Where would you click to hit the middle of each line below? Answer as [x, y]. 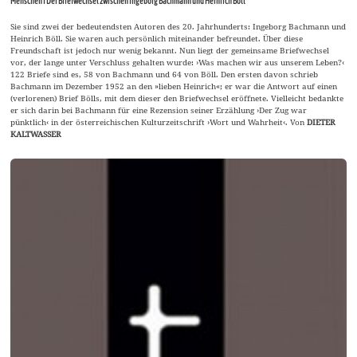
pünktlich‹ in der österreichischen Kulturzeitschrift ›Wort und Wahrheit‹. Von [159, 122]
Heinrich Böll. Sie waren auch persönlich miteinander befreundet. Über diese [157, 38]
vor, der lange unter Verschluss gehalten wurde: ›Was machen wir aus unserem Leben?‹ [178, 62]
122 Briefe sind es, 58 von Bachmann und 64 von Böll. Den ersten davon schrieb [165, 74]
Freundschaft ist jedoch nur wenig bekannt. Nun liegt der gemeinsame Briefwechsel [170, 50]
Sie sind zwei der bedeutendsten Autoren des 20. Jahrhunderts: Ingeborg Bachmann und [178, 26]
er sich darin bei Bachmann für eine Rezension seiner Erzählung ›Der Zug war [159, 110]
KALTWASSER [36, 133]
